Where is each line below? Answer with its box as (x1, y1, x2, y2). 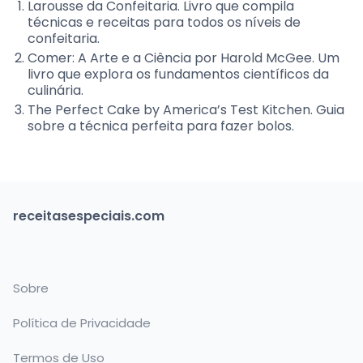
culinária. (28, 80, 83, 100)
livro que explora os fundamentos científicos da (28, 64, 329, 83)
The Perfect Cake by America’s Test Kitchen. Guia (28, 100, 344, 119)
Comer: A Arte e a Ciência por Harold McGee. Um (28, 48, 340, 67)
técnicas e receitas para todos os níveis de (28, 12, 301, 32)
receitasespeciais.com (13, 206, 164, 225)
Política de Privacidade (13, 314, 151, 331)
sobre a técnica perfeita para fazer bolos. (28, 116, 294, 135)
